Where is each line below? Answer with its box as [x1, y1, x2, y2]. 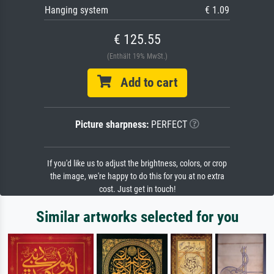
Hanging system [45, 4, 108, 16]
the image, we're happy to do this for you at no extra [50, 171, 224, 182]
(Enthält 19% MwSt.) [106, 51, 168, 61]
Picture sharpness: [75, 118, 149, 130]
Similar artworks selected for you [35, 207, 239, 226]
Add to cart [111, 75, 177, 90]
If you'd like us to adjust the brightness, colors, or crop [47, 158, 227, 169]
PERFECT [148, 118, 187, 130]
